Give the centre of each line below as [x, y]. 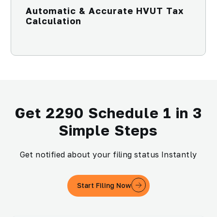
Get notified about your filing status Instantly [108, 154]
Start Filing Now [104, 186]
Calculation [54, 21]
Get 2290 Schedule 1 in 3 [108, 113]
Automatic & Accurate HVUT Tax [105, 10]
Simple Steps [108, 130]
